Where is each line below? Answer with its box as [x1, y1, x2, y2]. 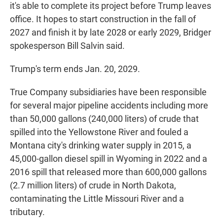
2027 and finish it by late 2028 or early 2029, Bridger [10, 27, 211, 38]
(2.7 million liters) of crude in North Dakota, [10, 180, 176, 191]
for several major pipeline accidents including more [10, 100, 208, 111]
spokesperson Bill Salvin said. [10, 40, 125, 51]
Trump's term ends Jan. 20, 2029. [10, 64, 140, 74]
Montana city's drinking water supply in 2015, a [10, 140, 191, 151]
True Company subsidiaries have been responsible [10, 87, 207, 98]
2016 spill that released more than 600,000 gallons [10, 167, 207, 178]
